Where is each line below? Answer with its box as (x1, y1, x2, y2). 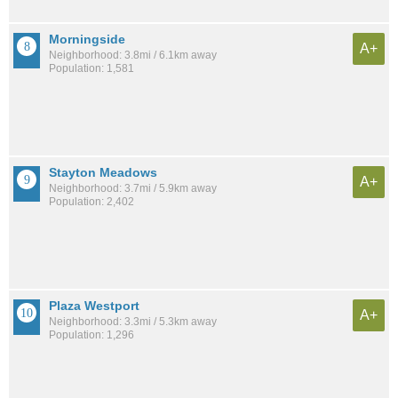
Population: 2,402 (49, 195, 134, 208)
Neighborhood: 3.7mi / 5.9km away (49, 181, 217, 195)
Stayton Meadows (49, 164, 157, 179)
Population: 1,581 (49, 61, 134, 75)
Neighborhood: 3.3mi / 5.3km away (49, 315, 217, 329)
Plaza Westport (49, 298, 139, 314)
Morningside (49, 31, 125, 46)
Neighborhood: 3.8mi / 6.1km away (49, 48, 217, 61)
